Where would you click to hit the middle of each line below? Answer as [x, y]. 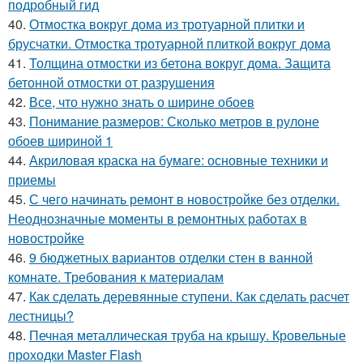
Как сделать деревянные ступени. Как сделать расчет [189, 297]
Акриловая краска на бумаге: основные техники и [179, 160]
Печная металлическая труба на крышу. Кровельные [188, 335]
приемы [32, 180]
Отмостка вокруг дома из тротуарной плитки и [167, 24]
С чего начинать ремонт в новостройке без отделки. [184, 199]
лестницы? [41, 316]
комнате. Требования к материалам [116, 277]
